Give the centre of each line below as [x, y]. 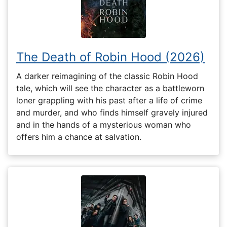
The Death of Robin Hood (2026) [110, 57]
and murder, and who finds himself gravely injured [112, 112]
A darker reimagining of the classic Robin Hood [107, 76]
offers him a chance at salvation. [79, 137]
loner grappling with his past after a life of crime [109, 100]
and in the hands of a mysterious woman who [104, 124]
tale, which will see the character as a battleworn [110, 88]
